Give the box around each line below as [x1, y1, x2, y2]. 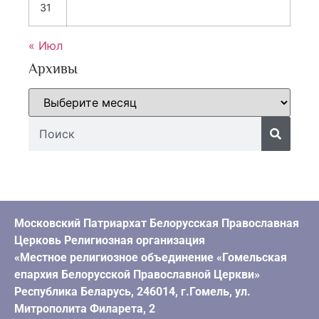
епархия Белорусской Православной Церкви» [14, 267, 260, 281]
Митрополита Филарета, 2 [14, 301, 155, 315]
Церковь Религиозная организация [14, 233, 205, 247]
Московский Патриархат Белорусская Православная [14, 216, 299, 230]
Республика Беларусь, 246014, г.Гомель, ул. [14, 284, 251, 298]
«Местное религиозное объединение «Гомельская [14, 250, 287, 264]
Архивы [28, 60, 78, 76]
